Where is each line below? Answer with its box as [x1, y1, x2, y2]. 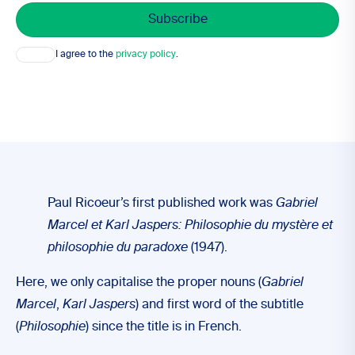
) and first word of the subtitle [136, 299, 303, 311]
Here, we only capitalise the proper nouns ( [16, 277, 261, 289]
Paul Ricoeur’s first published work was [48, 197, 276, 210]
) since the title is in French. [86, 321, 242, 334]
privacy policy [116, 49, 176, 59]
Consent [15, 47, 52, 56]
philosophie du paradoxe [48, 242, 188, 254]
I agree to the [55, 49, 116, 59]
